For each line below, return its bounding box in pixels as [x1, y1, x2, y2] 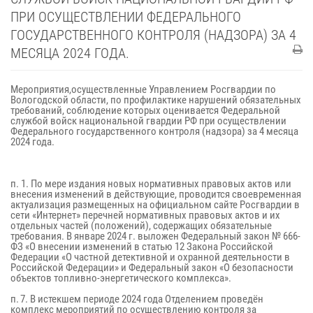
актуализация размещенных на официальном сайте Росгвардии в [10, 198, 300, 211]
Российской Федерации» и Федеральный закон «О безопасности [10, 261, 293, 274]
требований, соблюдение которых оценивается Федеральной [10, 104, 280, 117]
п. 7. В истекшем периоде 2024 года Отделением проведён [10, 293, 263, 305]
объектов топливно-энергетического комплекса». [10, 272, 231, 284]
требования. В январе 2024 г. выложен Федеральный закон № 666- [10, 230, 300, 242]
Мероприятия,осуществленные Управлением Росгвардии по [10, 83, 276, 96]
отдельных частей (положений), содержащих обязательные [10, 219, 272, 232]
